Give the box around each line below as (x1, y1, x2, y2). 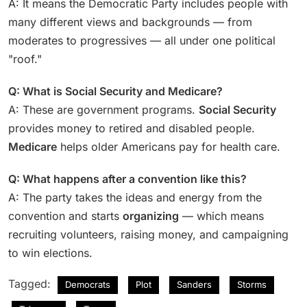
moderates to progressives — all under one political (8, 33, 275, 47)
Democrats (65, 278, 110, 290)
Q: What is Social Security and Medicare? (8, 84, 223, 98)
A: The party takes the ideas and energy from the (8, 190, 262, 204)
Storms (237, 278, 267, 290)
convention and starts (8, 208, 123, 223)
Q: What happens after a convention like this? (8, 171, 247, 186)
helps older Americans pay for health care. (57, 139, 280, 153)
